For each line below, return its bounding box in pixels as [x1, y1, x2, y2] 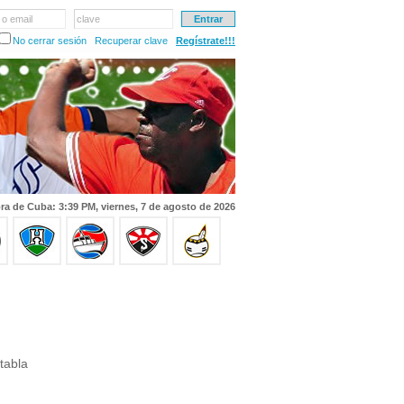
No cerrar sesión [13, 35, 87, 46]
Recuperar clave [95, 35, 168, 46]
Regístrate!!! [176, 35, 235, 46]
